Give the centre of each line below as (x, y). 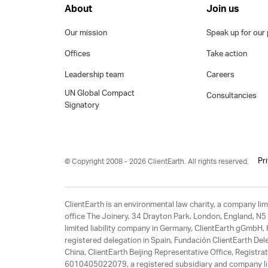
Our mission (86, 33)
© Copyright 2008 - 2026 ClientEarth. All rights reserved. (156, 161)
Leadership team (94, 75)
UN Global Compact (99, 94)
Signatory (82, 106)
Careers (221, 75)
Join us (223, 9)
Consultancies (232, 96)
